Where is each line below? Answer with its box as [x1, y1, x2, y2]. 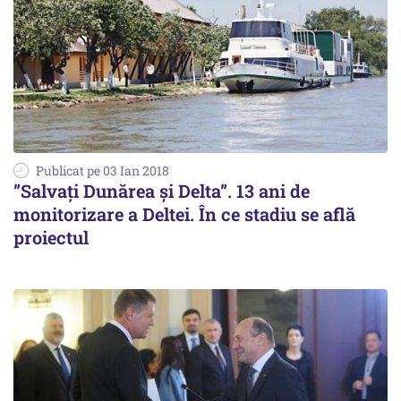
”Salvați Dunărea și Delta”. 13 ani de [13, 179, 310, 203]
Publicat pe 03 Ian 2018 [36, 162, 169, 180]
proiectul [13, 226, 89, 250]
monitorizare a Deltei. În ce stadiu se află [13, 202, 355, 226]
